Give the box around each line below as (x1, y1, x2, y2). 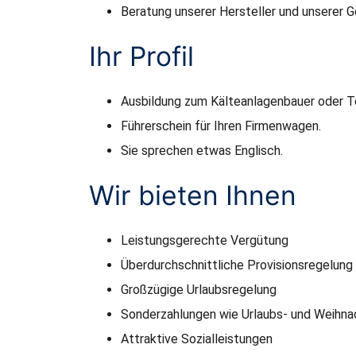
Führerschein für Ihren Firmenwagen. (121, 118, 321, 133)
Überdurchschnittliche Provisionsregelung (121, 257, 353, 273)
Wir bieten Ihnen (89, 178, 296, 211)
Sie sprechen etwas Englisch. (121, 142, 283, 158)
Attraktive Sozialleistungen (121, 331, 273, 346)
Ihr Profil (89, 39, 194, 72)
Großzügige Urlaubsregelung (121, 281, 277, 297)
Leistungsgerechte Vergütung (121, 232, 288, 248)
